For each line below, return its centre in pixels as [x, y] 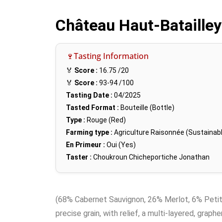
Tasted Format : [92, 108]
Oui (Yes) [120, 145]
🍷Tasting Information [107, 56]
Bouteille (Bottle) [147, 108]
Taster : [79, 157]
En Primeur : [85, 145]
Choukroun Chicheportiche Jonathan [151, 157]
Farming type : [89, 133]
